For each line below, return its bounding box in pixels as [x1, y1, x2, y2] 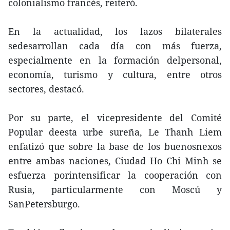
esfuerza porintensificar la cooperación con [8, 169, 222, 181]
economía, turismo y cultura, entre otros [8, 68, 222, 81]
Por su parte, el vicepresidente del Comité [8, 111, 222, 124]
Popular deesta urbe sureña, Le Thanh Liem [8, 126, 222, 138]
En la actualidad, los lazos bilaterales [8, 25, 222, 37]
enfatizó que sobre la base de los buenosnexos [8, 140, 222, 152]
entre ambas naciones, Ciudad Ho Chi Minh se [8, 155, 222, 167]
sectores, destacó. [8, 83, 84, 95]
